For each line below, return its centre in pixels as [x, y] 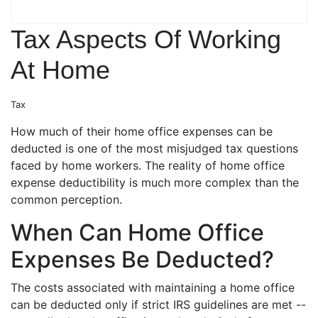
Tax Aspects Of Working [146, 39]
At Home [60, 70]
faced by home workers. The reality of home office [148, 165]
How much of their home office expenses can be [142, 131]
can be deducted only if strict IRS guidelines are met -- [158, 305]
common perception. [66, 199]
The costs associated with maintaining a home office [153, 287]
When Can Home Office [137, 232]
